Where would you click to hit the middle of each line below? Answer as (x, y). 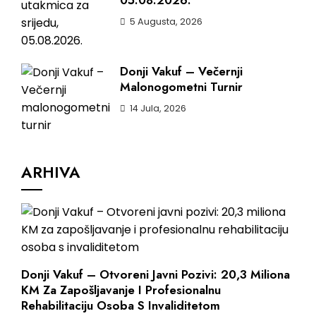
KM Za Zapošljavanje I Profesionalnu (121, 290)
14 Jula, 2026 (158, 108)
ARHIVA (51, 172)
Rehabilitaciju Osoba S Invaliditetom (121, 305)
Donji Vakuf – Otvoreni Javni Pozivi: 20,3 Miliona (156, 274)
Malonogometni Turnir (181, 87)
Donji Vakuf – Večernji (181, 71)
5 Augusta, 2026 (166, 22)
